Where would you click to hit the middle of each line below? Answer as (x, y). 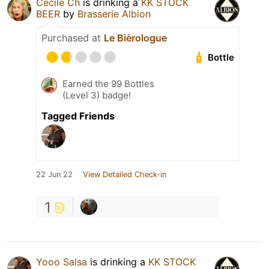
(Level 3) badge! (97, 95)
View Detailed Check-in (125, 175)
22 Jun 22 (54, 175)
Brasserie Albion (114, 14)
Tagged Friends (78, 116)
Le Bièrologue (135, 38)
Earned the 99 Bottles (108, 84)
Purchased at (73, 38)
